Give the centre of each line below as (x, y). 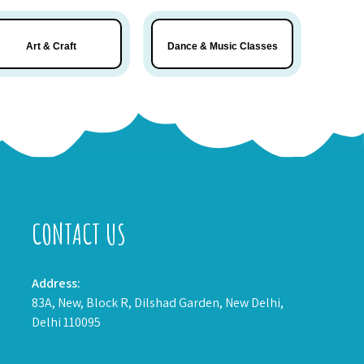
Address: (56, 283)
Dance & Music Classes (222, 46)
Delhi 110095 (67, 322)
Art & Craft (52, 46)
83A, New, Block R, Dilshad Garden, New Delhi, (158, 302)
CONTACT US (79, 233)
